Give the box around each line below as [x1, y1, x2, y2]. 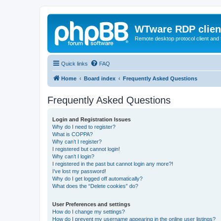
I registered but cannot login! [52, 146, 120, 152]
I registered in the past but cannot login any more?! [52, 160, 173, 167]
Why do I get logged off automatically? [52, 175, 143, 182]
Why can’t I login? [52, 153, 94, 159]
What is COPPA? [52, 131, 93, 137]
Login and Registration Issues [52, 116, 131, 122]
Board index [84, 75, 115, 81]
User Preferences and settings [52, 201, 130, 207]
